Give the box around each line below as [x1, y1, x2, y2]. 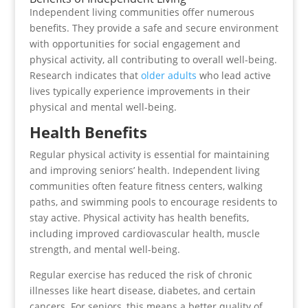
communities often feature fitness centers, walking [29, 179, 263, 192]
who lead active [196, 69, 271, 82]
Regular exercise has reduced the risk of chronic [29, 268, 252, 281]
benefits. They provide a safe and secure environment [29, 21, 278, 34]
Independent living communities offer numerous [29, 5, 254, 19]
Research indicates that [29, 69, 141, 82]
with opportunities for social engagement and [29, 37, 241, 50]
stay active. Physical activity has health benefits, [29, 211, 249, 224]
